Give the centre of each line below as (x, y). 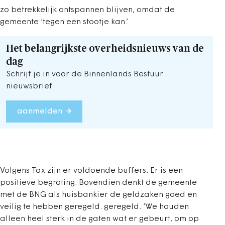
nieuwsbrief (29, 86)
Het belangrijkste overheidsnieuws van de (105, 49)
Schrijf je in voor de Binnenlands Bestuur (85, 74)
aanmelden (40, 111)
